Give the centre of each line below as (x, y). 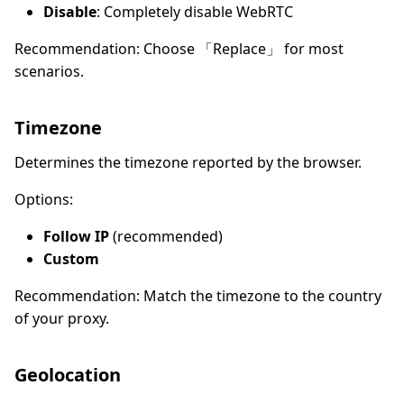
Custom (71, 258)
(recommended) (166, 236)
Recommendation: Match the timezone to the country (198, 295)
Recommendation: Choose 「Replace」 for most (179, 48)
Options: (44, 199)
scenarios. (49, 71)
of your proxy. (62, 318)
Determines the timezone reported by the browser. (188, 162)
